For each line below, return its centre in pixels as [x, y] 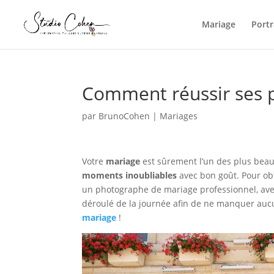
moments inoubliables [130, 175]
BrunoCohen [124, 116]
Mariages [179, 116]
